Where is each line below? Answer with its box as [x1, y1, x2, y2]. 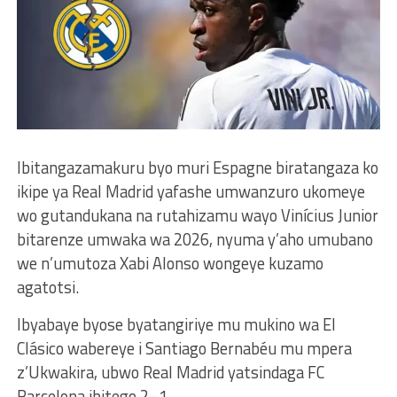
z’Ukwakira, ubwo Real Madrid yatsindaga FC [16, 359, 324, 385]
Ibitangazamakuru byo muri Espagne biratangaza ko [16, 154, 378, 180]
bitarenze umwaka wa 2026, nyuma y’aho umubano [16, 226, 373, 252]
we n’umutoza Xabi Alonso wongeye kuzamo [16, 250, 323, 276]
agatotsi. [16, 274, 79, 300]
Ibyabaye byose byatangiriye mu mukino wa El [16, 311, 336, 337]
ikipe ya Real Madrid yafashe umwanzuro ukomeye [16, 178, 365, 204]
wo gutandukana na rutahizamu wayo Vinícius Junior [16, 202, 378, 228]
